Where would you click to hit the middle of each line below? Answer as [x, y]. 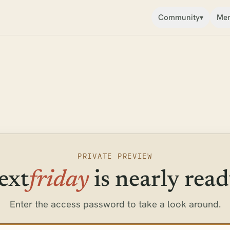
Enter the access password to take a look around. [115, 205]
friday [59, 180]
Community [179, 17]
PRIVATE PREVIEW [115, 156]
